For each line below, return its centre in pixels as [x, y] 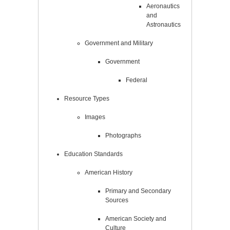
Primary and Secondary [138, 191]
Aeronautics [163, 6]
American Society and [136, 218]
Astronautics [164, 24]
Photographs [123, 135]
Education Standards [93, 154]
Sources [117, 200]
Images [95, 117]
